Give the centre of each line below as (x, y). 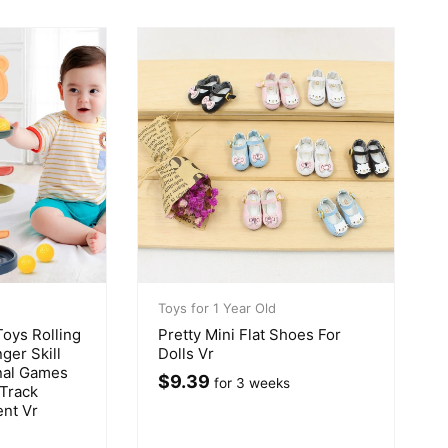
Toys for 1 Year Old (217, 308)
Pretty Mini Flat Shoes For (249, 335)
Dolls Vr (186, 354)
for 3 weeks (250, 383)
